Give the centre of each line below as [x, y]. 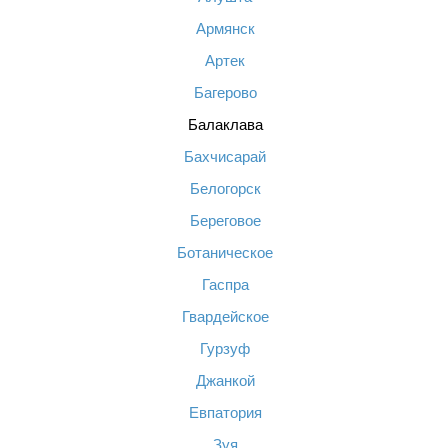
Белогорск [225, 188]
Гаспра [225, 284]
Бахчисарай [225, 156]
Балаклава [225, 124]
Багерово [225, 92]
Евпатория [225, 412]
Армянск [225, 28]
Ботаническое [225, 252]
